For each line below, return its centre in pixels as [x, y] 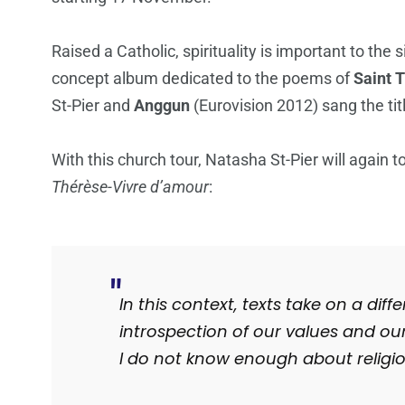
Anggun [162, 106]
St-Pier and [93, 106]
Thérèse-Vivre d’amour [130, 187]
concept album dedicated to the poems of [202, 79]
